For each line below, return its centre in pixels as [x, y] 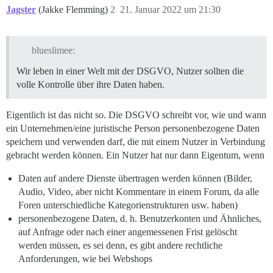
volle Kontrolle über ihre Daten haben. [90, 84]
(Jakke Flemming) [74, 9]
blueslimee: [53, 50]
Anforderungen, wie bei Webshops [85, 258]
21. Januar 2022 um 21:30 [170, 9]
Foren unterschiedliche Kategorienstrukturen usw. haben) [128, 205]
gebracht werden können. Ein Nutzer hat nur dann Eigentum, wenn [135, 155]
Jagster [21, 9]
